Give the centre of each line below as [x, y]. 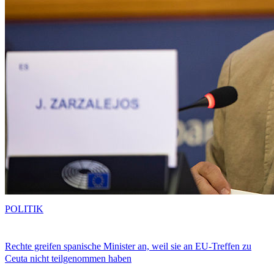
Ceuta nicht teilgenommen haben [68, 259]
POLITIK [24, 209]
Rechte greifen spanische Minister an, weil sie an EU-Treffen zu [128, 246]
